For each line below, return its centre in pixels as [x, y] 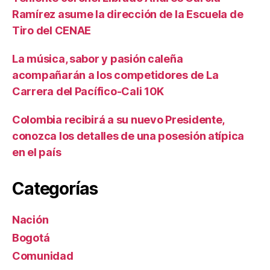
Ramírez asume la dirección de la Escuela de [128, 14]
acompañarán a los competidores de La [115, 75]
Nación [30, 219]
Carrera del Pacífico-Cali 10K [88, 91]
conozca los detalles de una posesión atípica [128, 136]
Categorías [55, 188]
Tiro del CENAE [52, 30]
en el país [37, 152]
